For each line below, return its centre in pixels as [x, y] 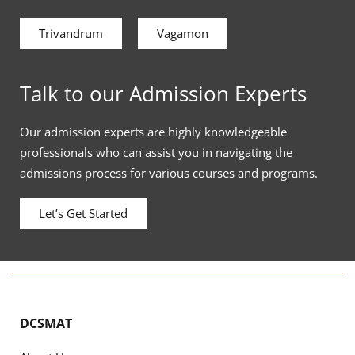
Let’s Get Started [83, 214]
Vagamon [183, 34]
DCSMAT [46, 324]
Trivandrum [71, 34]
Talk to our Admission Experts [163, 94]
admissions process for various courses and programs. [169, 173]
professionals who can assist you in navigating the [156, 153]
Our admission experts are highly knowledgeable [153, 132]
